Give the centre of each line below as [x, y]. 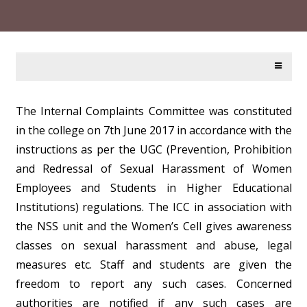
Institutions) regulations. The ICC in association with [153, 207]
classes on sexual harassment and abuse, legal [153, 245]
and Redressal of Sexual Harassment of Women [153, 168]
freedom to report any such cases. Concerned [153, 283]
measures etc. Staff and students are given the [153, 264]
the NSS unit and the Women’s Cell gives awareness [153, 226]
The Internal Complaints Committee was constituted [153, 111]
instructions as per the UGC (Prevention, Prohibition [153, 149]
